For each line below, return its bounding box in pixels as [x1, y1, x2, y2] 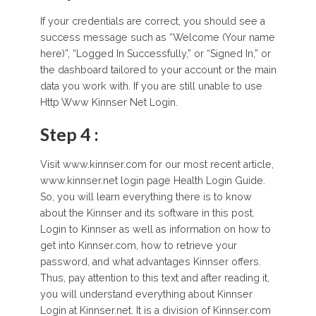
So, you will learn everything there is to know [39, 190, 252, 202]
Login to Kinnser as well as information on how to [39, 223, 271, 235]
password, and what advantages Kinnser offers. [39, 255, 261, 267]
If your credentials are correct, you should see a [39, 15, 265, 27]
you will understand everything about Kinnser [39, 288, 253, 300]
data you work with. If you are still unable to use [39, 80, 262, 92]
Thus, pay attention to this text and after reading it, [39, 272, 269, 284]
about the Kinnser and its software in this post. [39, 207, 255, 219]
